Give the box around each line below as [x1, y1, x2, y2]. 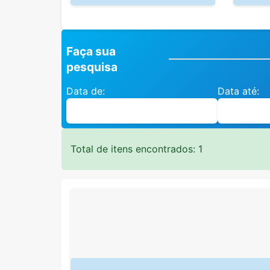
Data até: [217, 84, 259, 97]
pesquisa [66, 59, 118, 74]
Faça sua [66, 43, 116, 58]
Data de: [66, 84, 105, 97]
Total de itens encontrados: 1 [71, 143, 202, 155]
